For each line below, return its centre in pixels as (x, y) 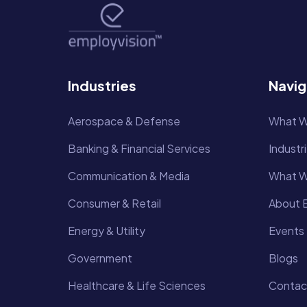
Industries (102, 86)
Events (286, 231)
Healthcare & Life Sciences (137, 286)
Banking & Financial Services (139, 149)
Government (100, 258)
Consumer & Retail (114, 204)
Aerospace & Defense (124, 121)
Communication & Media (129, 176)
